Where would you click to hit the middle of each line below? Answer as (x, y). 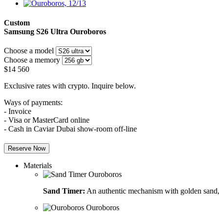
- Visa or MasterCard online (47, 120)
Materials (38, 165)
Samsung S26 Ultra (36, 31)
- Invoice (18, 111)
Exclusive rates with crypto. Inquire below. (70, 86)
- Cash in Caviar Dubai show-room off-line (70, 129)
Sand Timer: (64, 191)
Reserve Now (27, 148)
